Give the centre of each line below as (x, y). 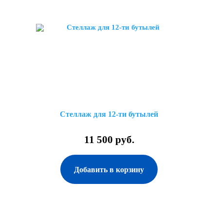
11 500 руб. (109, 140)
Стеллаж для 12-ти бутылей (109, 114)
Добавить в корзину (109, 170)
